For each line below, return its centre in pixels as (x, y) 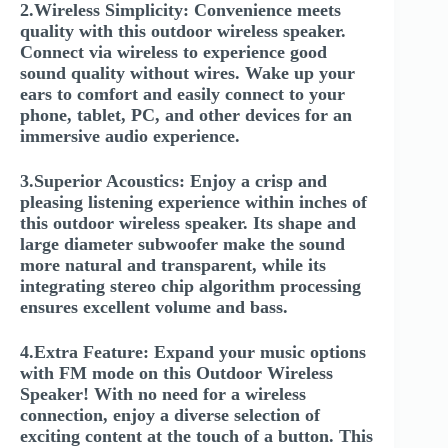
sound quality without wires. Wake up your (187, 72)
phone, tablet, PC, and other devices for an (186, 114)
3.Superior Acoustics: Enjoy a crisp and (173, 180)
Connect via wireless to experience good (173, 51)
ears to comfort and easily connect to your (182, 93)
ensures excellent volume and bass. (154, 306)
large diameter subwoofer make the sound (182, 243)
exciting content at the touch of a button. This (196, 435)
